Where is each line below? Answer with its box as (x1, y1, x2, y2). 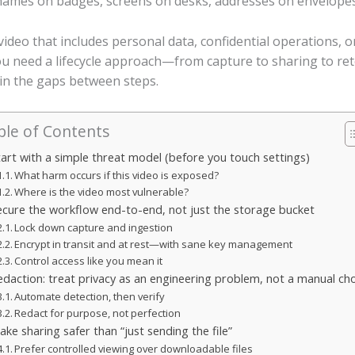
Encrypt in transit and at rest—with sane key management (14, 236, 293, 251)
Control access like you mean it (14, 253, 163, 268)
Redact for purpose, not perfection (14, 305, 181, 320)
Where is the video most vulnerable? (14, 184, 189, 199)
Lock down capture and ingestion (14, 219, 174, 235)
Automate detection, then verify (14, 288, 166, 303)
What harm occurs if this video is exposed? (14, 167, 219, 182)
